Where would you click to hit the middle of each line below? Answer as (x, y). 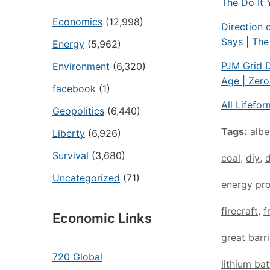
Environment (81, 66)
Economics (77, 22)
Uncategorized (86, 178)
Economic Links (102, 218)
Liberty (69, 133)
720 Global (77, 257)
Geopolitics (78, 111)
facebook (74, 89)
